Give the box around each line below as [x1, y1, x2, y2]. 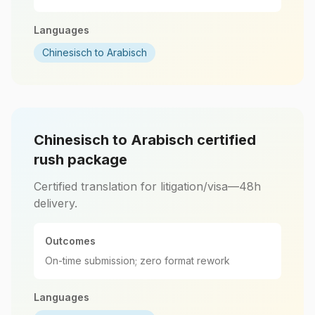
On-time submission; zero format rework [45, 255, 230, 266]
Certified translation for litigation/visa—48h [34, 179, 261, 193]
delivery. [34, 196, 77, 210]
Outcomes [45, 235, 96, 247]
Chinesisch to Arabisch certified [34, 131, 256, 148]
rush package [34, 151, 127, 168]
